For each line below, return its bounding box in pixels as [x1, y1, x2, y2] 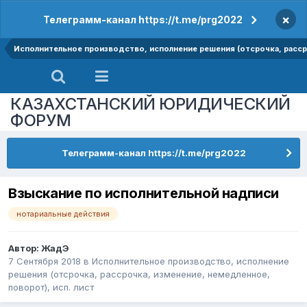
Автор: [8, 243, 41, 254]
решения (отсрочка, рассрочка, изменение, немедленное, [8, 269, 270, 280]
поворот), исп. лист [8, 282, 94, 293]
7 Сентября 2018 [8, 256, 81, 267]
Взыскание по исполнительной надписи [8, 185, 279, 202]
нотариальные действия [16, 209, 110, 219]
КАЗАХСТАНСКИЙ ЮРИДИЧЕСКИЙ [10, 93, 291, 114]
